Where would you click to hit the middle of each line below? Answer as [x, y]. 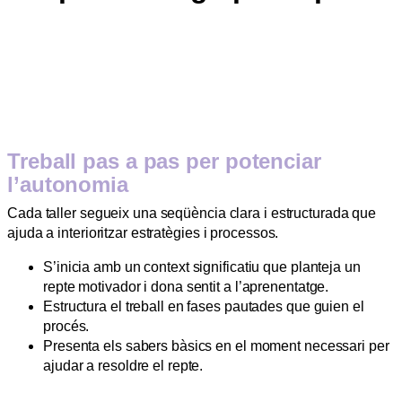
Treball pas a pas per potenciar [164, 161]
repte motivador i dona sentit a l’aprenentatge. [186, 286]
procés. [66, 326]
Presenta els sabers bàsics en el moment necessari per [216, 345]
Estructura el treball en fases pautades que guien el [204, 306]
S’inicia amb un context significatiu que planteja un [202, 267]
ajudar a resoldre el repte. [123, 365]
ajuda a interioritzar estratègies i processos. [143, 232]
